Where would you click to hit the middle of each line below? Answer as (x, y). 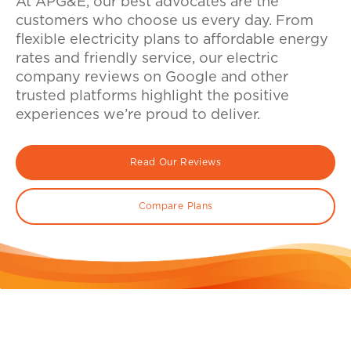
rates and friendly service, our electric (147, 59)
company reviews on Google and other (152, 78)
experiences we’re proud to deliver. (138, 116)
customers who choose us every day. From (165, 22)
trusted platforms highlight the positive (152, 97)
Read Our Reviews (175, 163)
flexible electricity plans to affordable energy (172, 40)
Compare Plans (175, 206)
